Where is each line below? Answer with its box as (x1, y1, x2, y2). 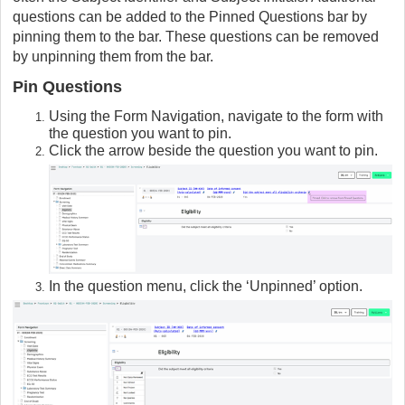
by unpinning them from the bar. (13, 48, 213, 64)
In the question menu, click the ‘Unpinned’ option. (49, 278, 363, 294)
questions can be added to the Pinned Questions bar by (13, 8, 367, 24)
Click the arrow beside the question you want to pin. (49, 142, 378, 158)
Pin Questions (13, 77, 122, 96)
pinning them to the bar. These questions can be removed (13, 28, 379, 44)
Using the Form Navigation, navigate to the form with (49, 108, 383, 124)
